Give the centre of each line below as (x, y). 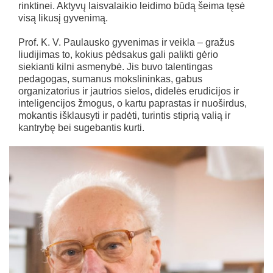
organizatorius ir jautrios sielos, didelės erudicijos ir (129, 91)
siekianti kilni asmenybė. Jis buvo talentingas (115, 67)
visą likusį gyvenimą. (63, 18)
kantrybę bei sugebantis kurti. (81, 128)
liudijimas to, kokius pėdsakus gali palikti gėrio (118, 55)
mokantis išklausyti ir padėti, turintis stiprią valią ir (124, 115)
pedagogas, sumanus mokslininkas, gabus (110, 79)
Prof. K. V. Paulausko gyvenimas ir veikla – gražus (126, 42)
